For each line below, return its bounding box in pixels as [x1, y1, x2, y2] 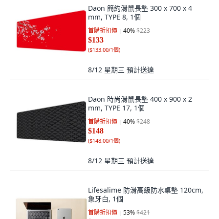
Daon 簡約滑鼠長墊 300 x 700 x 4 [88, 3, 192, 13]
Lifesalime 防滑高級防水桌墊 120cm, [88, 185, 203, 195]
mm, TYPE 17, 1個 [88, 103, 145, 112]
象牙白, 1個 [88, 194, 123, 203]
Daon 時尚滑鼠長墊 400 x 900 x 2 [88, 94, 192, 104]
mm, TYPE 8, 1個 [88, 12, 141, 22]
